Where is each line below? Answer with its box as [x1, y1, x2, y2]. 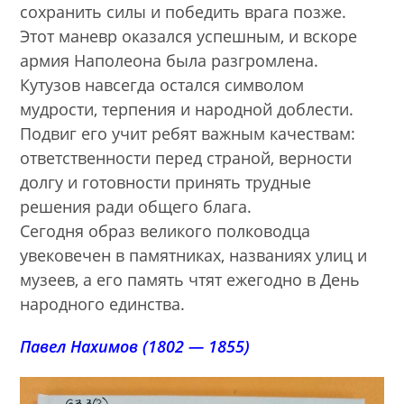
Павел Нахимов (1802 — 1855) [20, 335, 251, 358]
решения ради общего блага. [20, 196, 252, 218]
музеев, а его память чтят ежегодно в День [20, 269, 361, 291]
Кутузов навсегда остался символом [20, 74, 305, 96]
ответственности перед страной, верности [20, 147, 353, 170]
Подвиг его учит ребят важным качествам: [20, 123, 356, 145]
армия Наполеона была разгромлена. [20, 50, 319, 72]
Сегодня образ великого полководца [20, 220, 311, 243]
